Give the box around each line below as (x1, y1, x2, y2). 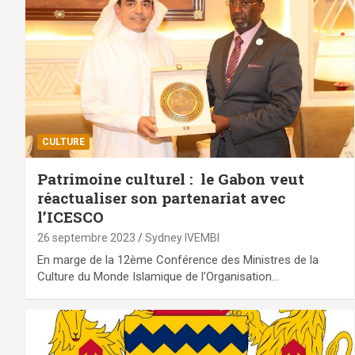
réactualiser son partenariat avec (37, 187, 285, 208)
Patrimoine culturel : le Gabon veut (37, 168, 304, 189)
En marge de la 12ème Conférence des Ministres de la (37, 252, 319, 267)
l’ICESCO (37, 206, 104, 227)
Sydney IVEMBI (145, 231, 219, 244)
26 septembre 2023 (37, 231, 136, 244)
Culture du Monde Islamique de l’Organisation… (37, 269, 279, 284)
